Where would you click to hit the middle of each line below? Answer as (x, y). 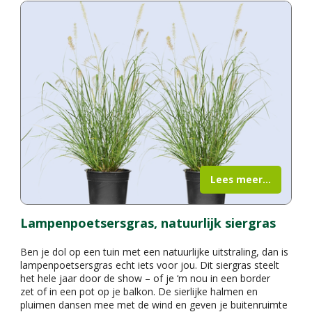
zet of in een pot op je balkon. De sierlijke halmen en (139, 292)
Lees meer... (241, 180)
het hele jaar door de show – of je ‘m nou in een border (145, 279)
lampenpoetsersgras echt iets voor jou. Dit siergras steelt (149, 265)
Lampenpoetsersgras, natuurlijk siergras (148, 223)
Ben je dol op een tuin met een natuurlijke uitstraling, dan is (154, 252)
